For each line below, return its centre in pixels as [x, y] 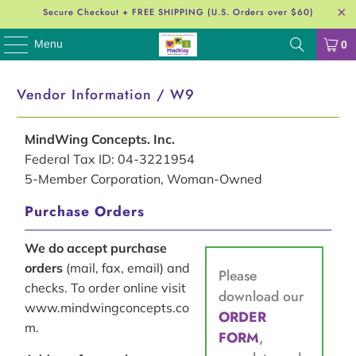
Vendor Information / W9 [106, 94]
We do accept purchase [96, 248]
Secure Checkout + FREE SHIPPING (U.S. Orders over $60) [178, 12]
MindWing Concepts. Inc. [100, 139]
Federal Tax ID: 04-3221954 [110, 159]
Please [238, 275]
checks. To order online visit [106, 287]
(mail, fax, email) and [127, 267]
